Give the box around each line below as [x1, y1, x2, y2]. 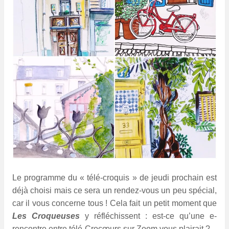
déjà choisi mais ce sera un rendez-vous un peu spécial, [12, 186, 217, 195]
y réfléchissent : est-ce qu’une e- [80, 212, 217, 221]
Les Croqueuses [12, 212, 80, 221]
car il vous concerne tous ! [12, 199, 110, 208]
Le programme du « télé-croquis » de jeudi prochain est [12, 173, 217, 182]
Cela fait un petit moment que [109, 199, 217, 208]
